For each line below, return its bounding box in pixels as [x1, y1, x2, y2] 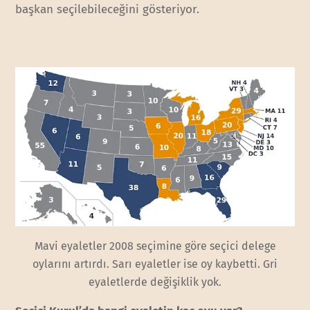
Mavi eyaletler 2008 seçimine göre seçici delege [34, 239, 276, 253]
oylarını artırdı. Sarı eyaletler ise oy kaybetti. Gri [33, 257, 277, 271]
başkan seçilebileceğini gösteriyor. [15, 2, 200, 17]
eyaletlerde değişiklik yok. [89, 275, 221, 289]
